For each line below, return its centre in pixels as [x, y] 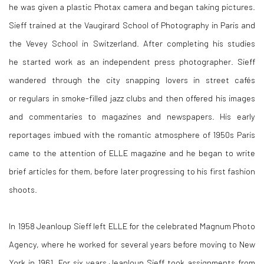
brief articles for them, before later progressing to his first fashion [132, 171]
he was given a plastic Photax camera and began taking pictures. [132, 7]
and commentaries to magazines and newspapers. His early [132, 116]
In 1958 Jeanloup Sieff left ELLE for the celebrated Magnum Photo [132, 226]
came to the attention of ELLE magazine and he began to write [132, 153]
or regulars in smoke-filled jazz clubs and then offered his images [132, 98]
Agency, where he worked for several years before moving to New [132, 244]
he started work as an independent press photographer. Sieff [132, 62]
